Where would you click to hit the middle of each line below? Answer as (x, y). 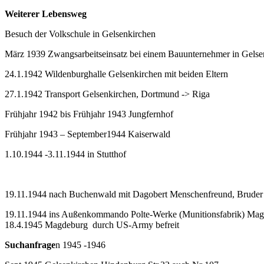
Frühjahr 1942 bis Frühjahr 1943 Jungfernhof (89, 114)
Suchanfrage (30, 245)
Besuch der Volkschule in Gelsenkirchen (80, 34)
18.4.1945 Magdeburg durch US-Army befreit (92, 225)
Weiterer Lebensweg (46, 14)
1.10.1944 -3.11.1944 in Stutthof (65, 154)
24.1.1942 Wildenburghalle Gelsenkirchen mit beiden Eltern (116, 74)
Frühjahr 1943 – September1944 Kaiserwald (88, 134)
